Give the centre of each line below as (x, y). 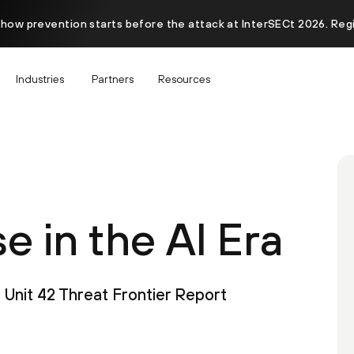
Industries (40, 79)
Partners (113, 79)
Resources (184, 79)
